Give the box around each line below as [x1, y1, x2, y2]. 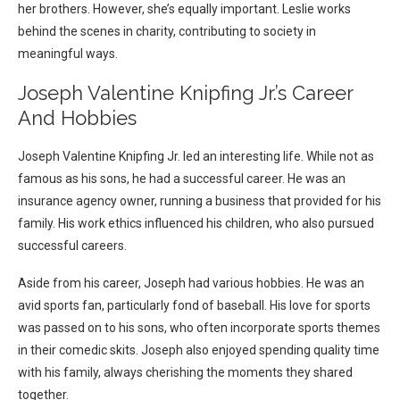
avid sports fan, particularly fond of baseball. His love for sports [18, 298, 371, 313]
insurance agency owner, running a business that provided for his [18, 194, 381, 209]
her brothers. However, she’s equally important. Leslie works [18, 2, 351, 17]
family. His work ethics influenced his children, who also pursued [18, 216, 374, 231]
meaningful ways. [18, 46, 118, 62]
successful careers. [18, 238, 127, 254]
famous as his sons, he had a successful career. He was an [18, 171, 346, 187]
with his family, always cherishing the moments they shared [18, 365, 353, 380]
